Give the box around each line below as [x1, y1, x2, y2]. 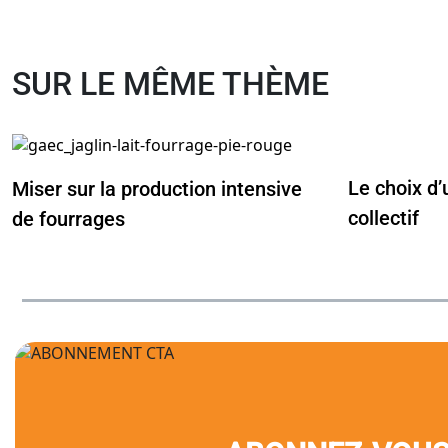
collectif [348, 206, 419, 231]
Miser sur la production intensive [12, 176, 302, 201]
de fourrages [12, 206, 125, 231]
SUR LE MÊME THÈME [12, 65, 329, 104]
